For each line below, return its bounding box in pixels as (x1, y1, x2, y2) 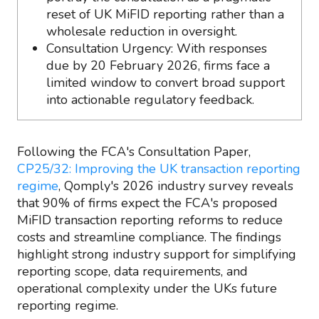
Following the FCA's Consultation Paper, (17, 143, 251, 160)
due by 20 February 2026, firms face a (46, 57, 270, 74)
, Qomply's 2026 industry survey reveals (58, 177, 293, 194)
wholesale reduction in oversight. (46, 23, 237, 40)
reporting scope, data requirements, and (17, 263, 248, 280)
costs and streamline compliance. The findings (17, 229, 281, 246)
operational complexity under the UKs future (17, 280, 277, 297)
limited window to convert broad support (46, 74, 285, 91)
